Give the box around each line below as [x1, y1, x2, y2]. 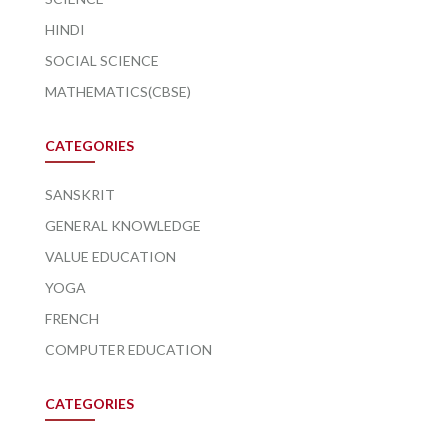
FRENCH [45, 309, 99, 327]
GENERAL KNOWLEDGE [45, 216, 201, 234]
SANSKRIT [45, 185, 115, 203]
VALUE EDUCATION [45, 247, 176, 265]
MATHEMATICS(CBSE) [45, 82, 191, 100]
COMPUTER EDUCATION [45, 340, 212, 358]
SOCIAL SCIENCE [45, 51, 159, 69]
